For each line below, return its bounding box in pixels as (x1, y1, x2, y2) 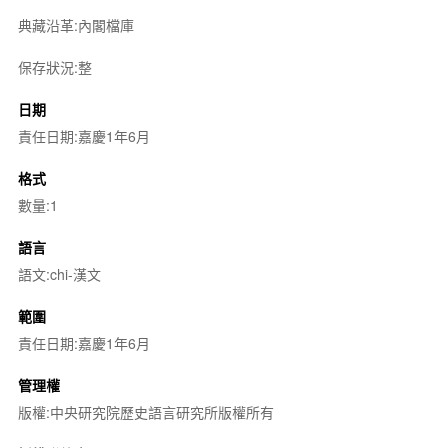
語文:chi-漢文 (17, 263, 101, 284)
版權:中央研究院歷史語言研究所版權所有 (17, 401, 274, 422)
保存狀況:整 (17, 56, 92, 77)
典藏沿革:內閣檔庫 (17, 14, 134, 35)
